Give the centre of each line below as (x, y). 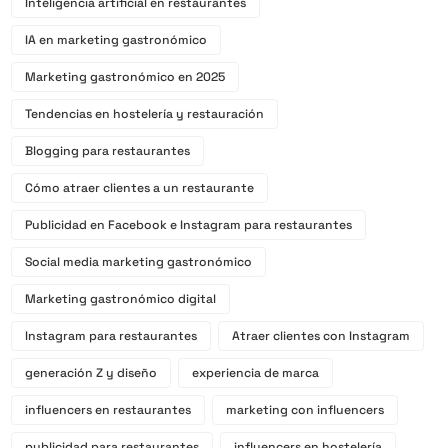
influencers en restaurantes (107, 409)
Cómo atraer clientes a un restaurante (139, 187)
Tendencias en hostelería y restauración (144, 113)
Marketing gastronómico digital (120, 298)
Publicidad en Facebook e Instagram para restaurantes (188, 224)
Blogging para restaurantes (107, 150)
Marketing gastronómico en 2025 (124, 76)
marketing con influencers (304, 409)
